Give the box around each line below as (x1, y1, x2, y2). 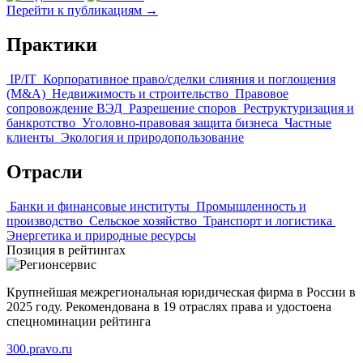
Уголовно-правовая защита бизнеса (82, 115, 281, 130)
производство (6, 213, 86, 228)
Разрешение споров (129, 100, 240, 115)
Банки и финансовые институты (10, 199, 193, 213)
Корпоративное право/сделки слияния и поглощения (43, 71, 335, 86)
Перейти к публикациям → (6, 3, 158, 18)
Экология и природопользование (61, 130, 244, 144)
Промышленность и (196, 199, 306, 213)
